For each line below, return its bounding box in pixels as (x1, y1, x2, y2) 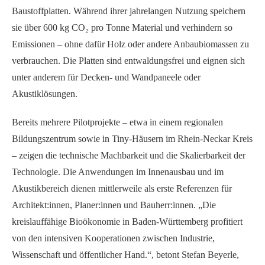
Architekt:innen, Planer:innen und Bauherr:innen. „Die (12, 200, 216, 210)
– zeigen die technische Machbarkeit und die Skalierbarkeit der (12, 150, 245, 160)
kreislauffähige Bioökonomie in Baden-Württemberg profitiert (12, 216, 243, 227)
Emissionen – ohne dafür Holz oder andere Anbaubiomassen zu (12, 39, 249, 49)
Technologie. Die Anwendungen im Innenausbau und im (12, 167, 224, 177)
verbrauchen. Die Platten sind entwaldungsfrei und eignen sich (12, 56, 245, 66)
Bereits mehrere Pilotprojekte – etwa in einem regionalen (12, 117, 223, 127)
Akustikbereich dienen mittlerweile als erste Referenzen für (12, 183, 232, 193)
